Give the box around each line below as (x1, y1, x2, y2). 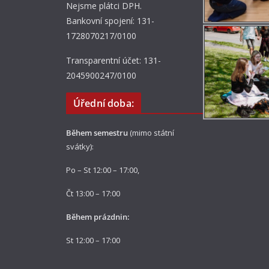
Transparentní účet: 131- (66, 55, 161, 66)
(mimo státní (128, 127, 174, 138)
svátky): (66, 141, 94, 152)
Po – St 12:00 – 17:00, (66, 165, 139, 175)
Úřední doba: (73, 97, 134, 110)
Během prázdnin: (66, 211, 130, 222)
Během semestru (66, 127, 128, 138)
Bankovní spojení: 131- (66, 15, 154, 26)
